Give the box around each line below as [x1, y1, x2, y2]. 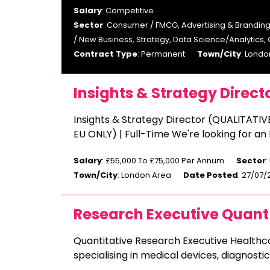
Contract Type [74, 48, 137, 60]
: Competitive [102, 5, 154, 16]
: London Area [118, 169, 171, 181]
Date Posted [183, 169, 238, 181]
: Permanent [137, 48, 185, 60]
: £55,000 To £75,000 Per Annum [102, 155, 224, 166]
